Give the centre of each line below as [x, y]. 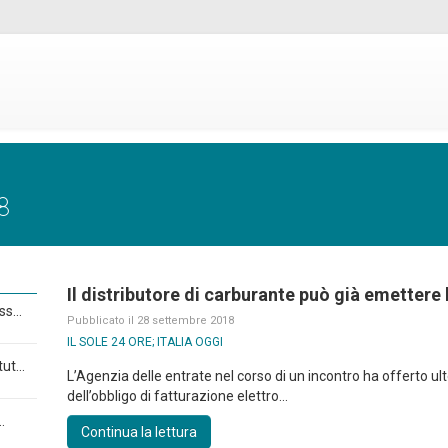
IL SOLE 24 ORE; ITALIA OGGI [145, 342]
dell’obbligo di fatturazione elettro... [178, 396]
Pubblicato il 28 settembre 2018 [151, 320]
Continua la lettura [139, 431]
